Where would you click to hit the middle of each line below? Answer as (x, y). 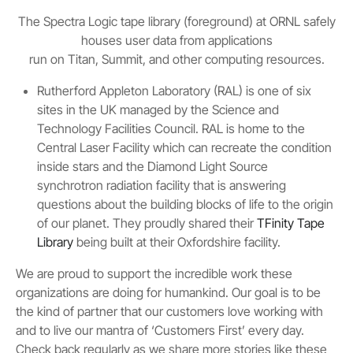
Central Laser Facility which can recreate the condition (185, 148)
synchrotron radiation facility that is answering (162, 186)
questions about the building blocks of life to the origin (186, 204)
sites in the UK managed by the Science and (158, 110)
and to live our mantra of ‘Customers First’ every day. (160, 331)
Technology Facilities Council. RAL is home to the (171, 129)
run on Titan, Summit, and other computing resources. (176, 59)
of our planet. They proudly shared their (147, 223)
